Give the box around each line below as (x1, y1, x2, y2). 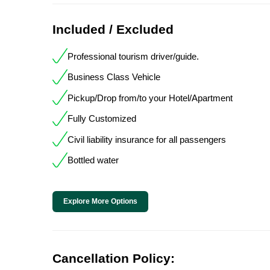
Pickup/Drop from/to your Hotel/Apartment (67, 92, 233, 103)
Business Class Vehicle (67, 72, 160, 83)
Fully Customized (67, 113, 136, 124)
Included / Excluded (52, 22, 174, 37)
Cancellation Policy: (52, 251, 175, 266)
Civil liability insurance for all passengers (67, 134, 226, 145)
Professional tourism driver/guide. (67, 51, 199, 61)
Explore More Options (63, 197, 137, 206)
